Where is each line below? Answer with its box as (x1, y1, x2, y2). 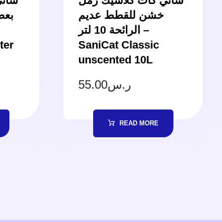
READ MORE (119, 119, 159, 127)
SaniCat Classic (78, 38, 159, 51)
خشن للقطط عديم (78, 8, 164, 21)
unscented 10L (78, 53, 153, 66)
